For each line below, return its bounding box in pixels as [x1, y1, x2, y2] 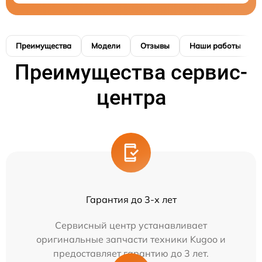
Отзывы [140, 40, 170, 50]
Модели [91, 40, 120, 50]
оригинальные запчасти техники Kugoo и [36, 233, 226, 245]
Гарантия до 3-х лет [85, 193, 177, 205]
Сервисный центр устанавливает [55, 219, 207, 231]
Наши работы [189, 40, 241, 50]
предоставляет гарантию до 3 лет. [53, 247, 209, 259]
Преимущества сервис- [15, 60, 247, 85]
